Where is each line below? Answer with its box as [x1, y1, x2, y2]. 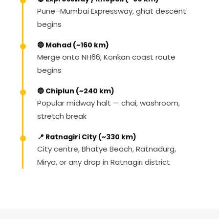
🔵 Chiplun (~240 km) [37, 86, 114, 96]
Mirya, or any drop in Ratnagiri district [37, 157, 170, 167]
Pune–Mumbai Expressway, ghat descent [37, 6, 186, 16]
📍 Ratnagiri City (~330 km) [37, 132, 136, 142]
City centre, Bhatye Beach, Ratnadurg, [37, 144, 176, 154]
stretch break [37, 111, 87, 121]
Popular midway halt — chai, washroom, [37, 98, 180, 108]
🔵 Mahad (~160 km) [37, 40, 109, 50]
